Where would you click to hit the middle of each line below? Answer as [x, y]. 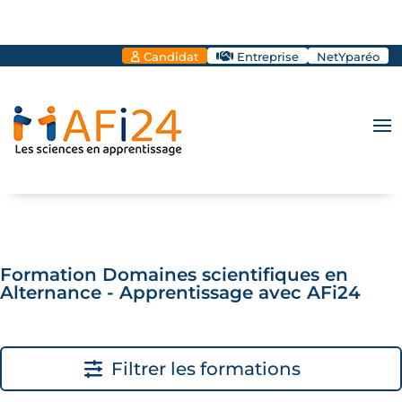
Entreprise [268, 57]
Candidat [171, 57]
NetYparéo [348, 57]
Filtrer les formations [205, 369]
